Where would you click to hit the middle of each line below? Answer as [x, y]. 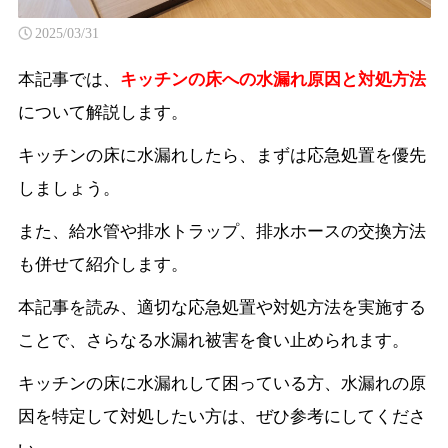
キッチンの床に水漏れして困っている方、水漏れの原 [221, 382]
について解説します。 [102, 111]
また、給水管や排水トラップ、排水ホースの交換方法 [221, 230]
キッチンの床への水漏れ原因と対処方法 [272, 78]
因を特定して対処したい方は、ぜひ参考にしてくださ [221, 415]
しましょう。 [68, 187]
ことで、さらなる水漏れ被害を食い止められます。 [213, 339]
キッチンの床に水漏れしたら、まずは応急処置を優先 [221, 154]
